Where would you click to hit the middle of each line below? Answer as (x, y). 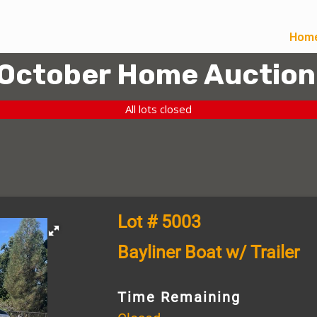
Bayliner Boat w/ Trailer (208, 252)
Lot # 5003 (159, 221)
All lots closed (158, 109)
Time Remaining (179, 297)
